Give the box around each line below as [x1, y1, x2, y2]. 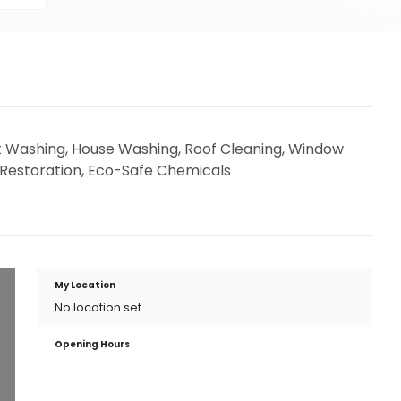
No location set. [55, 300, 145, 315]
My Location [55, 278, 116, 292]
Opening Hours [55, 337, 131, 351]
